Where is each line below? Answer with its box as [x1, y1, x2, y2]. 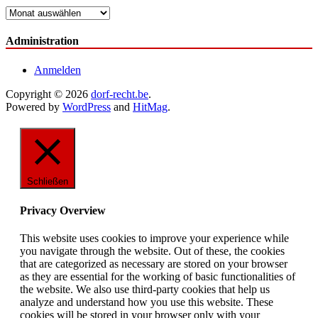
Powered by [6, 101, 62, 114]
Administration [6, 34, 79, 47]
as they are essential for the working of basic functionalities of [20, 270, 295, 283]
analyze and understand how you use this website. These [20, 295, 273, 308]
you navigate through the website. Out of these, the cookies [20, 244, 285, 257]
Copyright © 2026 [6, 88, 91, 101]
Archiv [5, 5, 36, 18]
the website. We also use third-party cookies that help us [20, 283, 270, 295]
